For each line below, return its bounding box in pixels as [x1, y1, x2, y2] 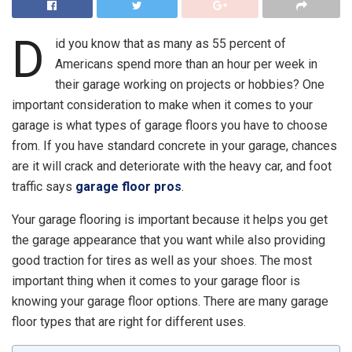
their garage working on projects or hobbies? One [54, 76, 324, 92]
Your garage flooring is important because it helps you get [12, 211, 328, 227]
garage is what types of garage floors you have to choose [12, 117, 328, 133]
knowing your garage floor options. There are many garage [12, 293, 328, 309]
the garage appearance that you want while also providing [12, 232, 325, 247]
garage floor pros [75, 178, 181, 194]
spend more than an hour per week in [112, 56, 317, 71]
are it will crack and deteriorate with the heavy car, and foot [12, 158, 332, 174]
